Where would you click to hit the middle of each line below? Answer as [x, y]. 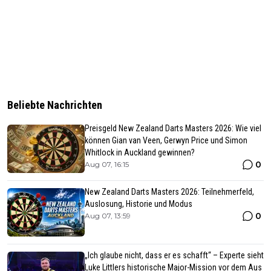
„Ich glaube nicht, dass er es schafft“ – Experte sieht [174, 255]
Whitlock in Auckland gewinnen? [140, 152]
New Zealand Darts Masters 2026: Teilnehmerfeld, [169, 191]
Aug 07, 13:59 [108, 215]
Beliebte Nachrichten [55, 105]
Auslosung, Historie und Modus [139, 204]
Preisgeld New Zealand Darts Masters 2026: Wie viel [173, 128]
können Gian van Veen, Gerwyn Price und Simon [166, 140]
